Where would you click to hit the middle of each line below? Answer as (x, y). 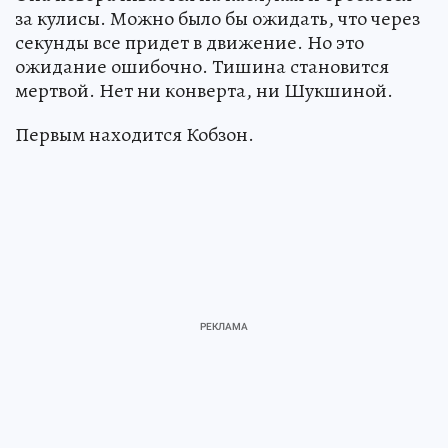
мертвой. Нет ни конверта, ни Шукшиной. (204, 90)
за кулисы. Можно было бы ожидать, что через (217, 18)
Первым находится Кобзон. (134, 134)
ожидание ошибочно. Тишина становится (202, 66)
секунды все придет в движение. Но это (189, 42)
